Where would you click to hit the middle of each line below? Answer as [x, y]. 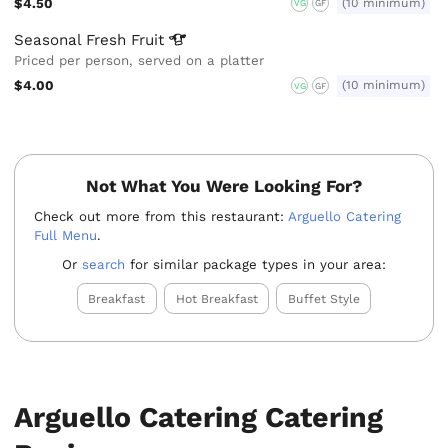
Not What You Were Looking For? [224, 185]
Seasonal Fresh [73, 40]
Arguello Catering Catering [199, 416]
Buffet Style [323, 298]
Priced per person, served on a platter [139, 61]
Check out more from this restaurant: [161, 217]
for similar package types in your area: [255, 264]
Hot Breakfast [216, 298]
